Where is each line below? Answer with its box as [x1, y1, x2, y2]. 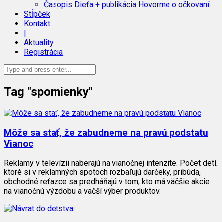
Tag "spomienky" [4, 84, 93, 99]
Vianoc [4, 138, 33, 149]
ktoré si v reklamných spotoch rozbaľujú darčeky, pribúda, [4, 167, 201, 177]
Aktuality [24, 38, 54, 47]
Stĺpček [24, 9, 50, 19]
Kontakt [24, 19, 50, 28]
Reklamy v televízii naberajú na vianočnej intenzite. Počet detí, [4, 158, 218, 168]
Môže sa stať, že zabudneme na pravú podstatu [4, 127, 208, 138]
